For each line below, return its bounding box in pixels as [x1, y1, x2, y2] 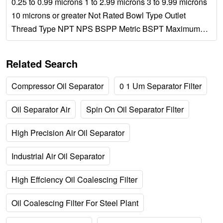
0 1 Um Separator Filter [119, 80, 202, 92]
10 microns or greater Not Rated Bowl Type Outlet [11, 9, 186, 21]
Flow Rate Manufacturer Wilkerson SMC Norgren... [11, 36, 190, 48]
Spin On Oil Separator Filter [86, 104, 184, 115]
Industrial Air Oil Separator [11, 150, 105, 162]
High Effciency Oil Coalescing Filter [11, 174, 137, 185]
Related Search [6, 56, 78, 71]
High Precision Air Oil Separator [11, 127, 124, 138]
